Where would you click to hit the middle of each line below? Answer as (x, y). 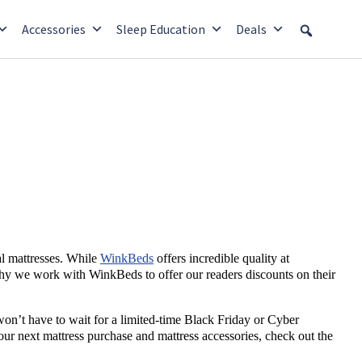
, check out (288, 336)
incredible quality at (238, 258)
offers (170, 258)
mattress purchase (88, 336)
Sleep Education (161, 29)
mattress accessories (208, 336)
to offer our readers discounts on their (239, 274)
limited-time (151, 320)
